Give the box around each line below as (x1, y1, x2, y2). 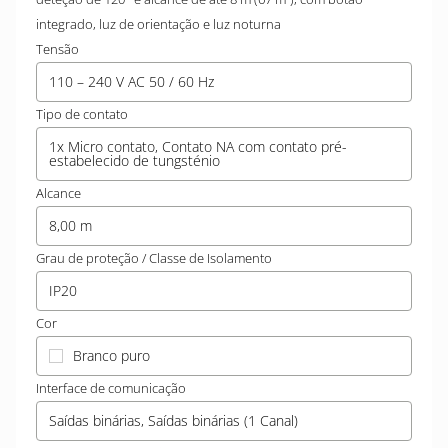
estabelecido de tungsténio (49, 151, 220, 170)
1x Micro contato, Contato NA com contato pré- (49, 137, 347, 156)
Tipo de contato (36, 105, 128, 123)
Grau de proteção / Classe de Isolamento (36, 249, 272, 267)
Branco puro (73, 346, 150, 365)
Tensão (36, 40, 79, 58)
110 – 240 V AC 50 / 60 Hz (49, 72, 214, 91)
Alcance (36, 184, 81, 202)
